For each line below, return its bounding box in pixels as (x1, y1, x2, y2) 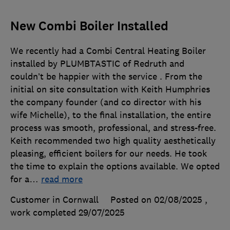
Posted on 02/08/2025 (110, 194, 202, 205)
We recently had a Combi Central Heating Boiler (10, 45, 206, 56)
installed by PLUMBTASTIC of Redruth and (10, 57, 184, 69)
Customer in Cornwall (10, 194, 99, 205)
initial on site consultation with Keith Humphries (10, 83, 210, 95)
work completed (10, 206, 79, 218)
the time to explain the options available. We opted (10, 160, 220, 172)
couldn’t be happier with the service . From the (10, 70, 202, 82)
